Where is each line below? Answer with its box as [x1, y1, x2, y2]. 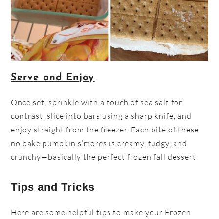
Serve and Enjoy [11, 73, 95, 83]
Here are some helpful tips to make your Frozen [11, 207, 192, 218]
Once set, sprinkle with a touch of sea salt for [11, 97, 183, 108]
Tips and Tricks [11, 181, 95, 194]
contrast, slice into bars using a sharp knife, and [11, 111, 192, 121]
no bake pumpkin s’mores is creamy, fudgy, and [11, 138, 188, 149]
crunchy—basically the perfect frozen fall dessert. [11, 152, 198, 162]
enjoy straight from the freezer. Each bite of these [11, 125, 199, 135]
